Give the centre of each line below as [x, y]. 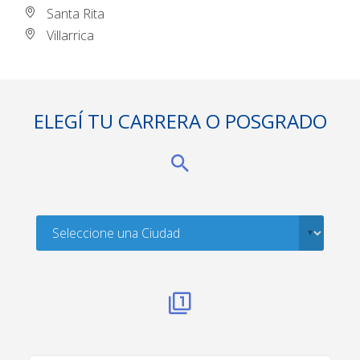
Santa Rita [76, 14]
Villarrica [70, 36]
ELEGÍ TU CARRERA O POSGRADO [180, 121]
